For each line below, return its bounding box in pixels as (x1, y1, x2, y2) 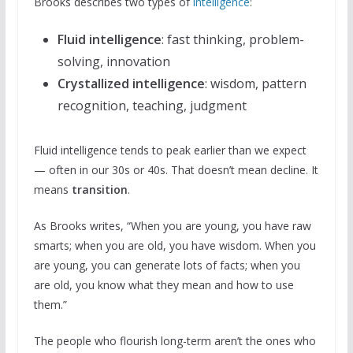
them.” (33, 296, 67, 312)
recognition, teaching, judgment (57, 96, 247, 114)
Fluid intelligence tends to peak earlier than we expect (33, 142, 307, 158)
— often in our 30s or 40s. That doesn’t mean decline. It (33, 162, 318, 177)
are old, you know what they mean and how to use (33, 277, 294, 292)
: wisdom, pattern (204, 74, 307, 92)
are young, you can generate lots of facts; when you (33, 257, 300, 273)
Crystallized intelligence (57, 74, 205, 92)
